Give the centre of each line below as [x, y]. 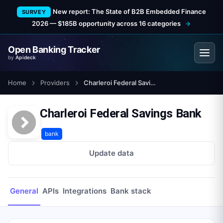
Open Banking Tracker [54, 50]
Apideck [26, 57]
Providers [55, 83]
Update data [111, 153]
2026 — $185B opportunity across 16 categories [106, 23]
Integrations [85, 191]
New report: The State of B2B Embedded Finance [130, 11]
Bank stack [131, 191]
